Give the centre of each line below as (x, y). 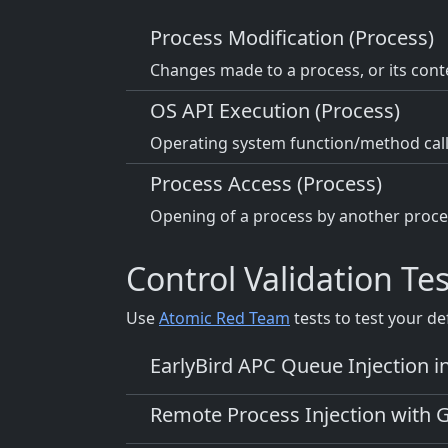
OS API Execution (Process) (275, 111)
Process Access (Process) (266, 184)
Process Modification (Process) (292, 38)
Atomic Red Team (224, 318)
